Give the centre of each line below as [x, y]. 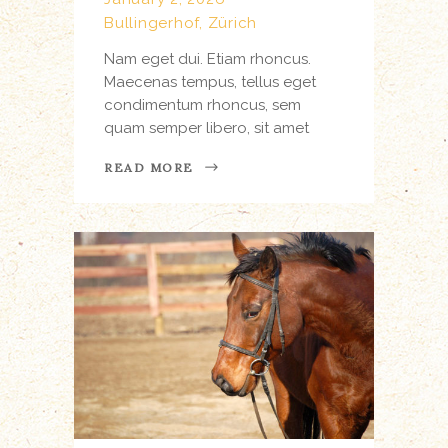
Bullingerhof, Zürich [180, 22]
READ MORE [149, 168]
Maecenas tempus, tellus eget [210, 81]
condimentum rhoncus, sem [202, 104]
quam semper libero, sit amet [206, 127]
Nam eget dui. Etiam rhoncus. [207, 58]
